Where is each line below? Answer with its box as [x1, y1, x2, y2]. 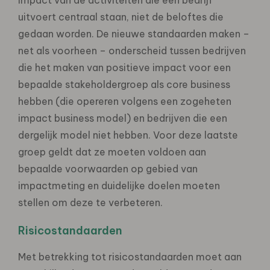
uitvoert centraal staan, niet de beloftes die [18, 10, 224, 23]
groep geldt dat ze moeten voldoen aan [18, 145, 206, 158]
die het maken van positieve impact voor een [18, 61, 231, 74]
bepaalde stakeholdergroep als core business [18, 78, 230, 90]
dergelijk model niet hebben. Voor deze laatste [18, 128, 238, 141]
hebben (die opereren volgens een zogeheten [18, 95, 231, 107]
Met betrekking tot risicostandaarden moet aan [18, 250, 242, 263]
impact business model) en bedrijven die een [18, 111, 227, 124]
